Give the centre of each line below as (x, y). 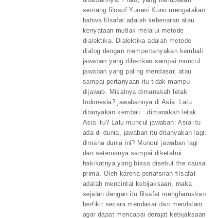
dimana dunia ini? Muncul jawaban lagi (140, 143)
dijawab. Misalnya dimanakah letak (135, 91)
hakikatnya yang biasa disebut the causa (144, 163)
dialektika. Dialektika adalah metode (137, 40)
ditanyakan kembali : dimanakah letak (140, 112)
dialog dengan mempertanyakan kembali (143, 51)
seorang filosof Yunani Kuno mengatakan (144, 10)
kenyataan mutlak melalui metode (133, 30)
